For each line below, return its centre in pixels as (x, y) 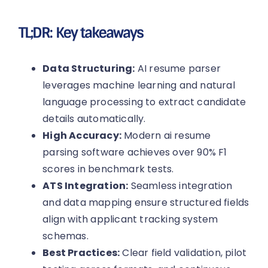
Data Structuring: (89, 69)
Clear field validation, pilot (183, 253)
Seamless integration (180, 186)
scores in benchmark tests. (108, 169)
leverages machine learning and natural (139, 86)
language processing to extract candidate (144, 102)
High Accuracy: (82, 136)
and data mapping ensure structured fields (146, 203)
